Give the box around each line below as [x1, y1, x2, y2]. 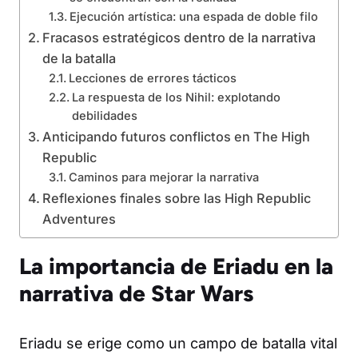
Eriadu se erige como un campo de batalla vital [19, 335, 337, 352]
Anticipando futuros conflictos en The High [42, 129, 311, 145]
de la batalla [42, 50, 117, 67]
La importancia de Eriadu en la [19, 253, 333, 280]
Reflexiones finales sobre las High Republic [42, 190, 312, 207]
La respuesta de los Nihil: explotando [71, 90, 280, 105]
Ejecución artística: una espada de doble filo [69, 10, 318, 25]
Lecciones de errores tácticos [68, 71, 237, 86]
